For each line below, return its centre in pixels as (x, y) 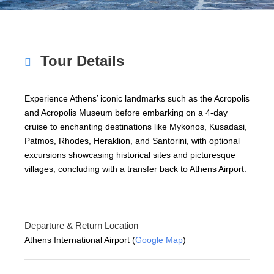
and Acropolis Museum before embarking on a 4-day (126, 113)
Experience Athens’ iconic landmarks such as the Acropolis (137, 99)
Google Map (159, 240)
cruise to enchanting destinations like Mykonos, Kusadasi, (136, 127)
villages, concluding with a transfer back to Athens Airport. (135, 169)
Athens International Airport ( (80, 240)
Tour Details (82, 61)
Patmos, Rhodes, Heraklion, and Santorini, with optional (132, 141)
